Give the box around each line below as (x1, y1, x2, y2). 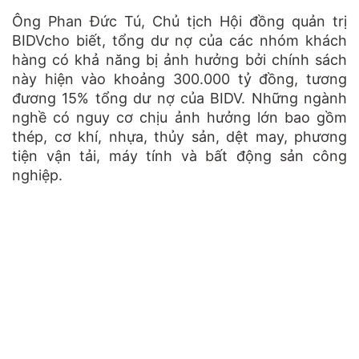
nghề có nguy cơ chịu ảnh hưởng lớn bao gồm (12, 108, 347, 126)
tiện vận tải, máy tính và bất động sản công (12, 147, 347, 164)
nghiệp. (12, 166, 63, 184)
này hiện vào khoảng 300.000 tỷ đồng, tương (12, 70, 347, 87)
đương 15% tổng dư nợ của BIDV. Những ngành (12, 89, 347, 107)
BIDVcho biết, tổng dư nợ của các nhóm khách (12, 31, 347, 49)
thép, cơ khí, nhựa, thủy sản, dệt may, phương (12, 127, 347, 145)
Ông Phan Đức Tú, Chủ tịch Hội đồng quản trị (12, 12, 347, 30)
